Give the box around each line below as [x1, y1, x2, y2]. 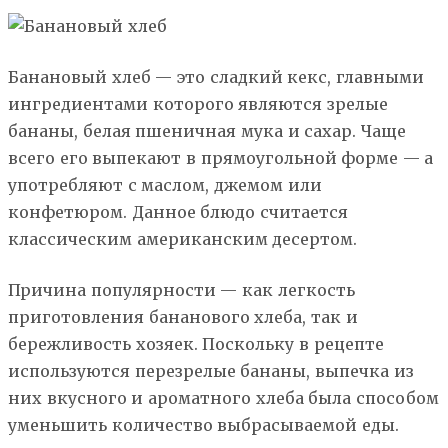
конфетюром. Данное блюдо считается [8, 202, 348, 223]
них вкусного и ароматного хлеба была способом [8, 388, 439, 409]
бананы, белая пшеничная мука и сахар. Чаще [8, 121, 406, 142]
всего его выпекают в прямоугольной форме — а [8, 148, 434, 169]
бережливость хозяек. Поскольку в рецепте [8, 334, 384, 355]
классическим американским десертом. [8, 229, 358, 250]
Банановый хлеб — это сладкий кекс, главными [8, 67, 424, 88]
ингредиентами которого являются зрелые [8, 94, 388, 115]
